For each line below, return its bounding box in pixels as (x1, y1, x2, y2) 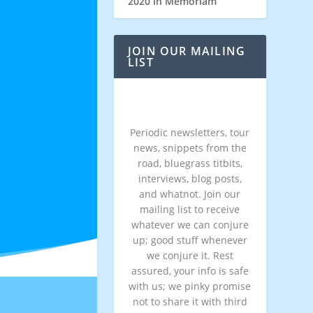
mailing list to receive (140, 203, 240, 216)
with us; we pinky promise (129, 279, 252, 293)
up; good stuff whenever (132, 233, 247, 247)
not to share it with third (132, 295, 247, 308)
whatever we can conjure (131, 218, 249, 231)
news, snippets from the (133, 141, 247, 154)
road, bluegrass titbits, (137, 156, 242, 170)
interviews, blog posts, (138, 172, 242, 185)
